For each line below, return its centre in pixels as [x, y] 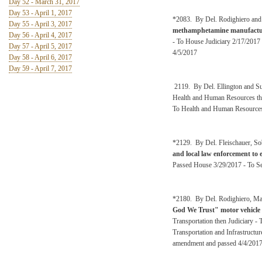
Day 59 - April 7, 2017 [40, 68]
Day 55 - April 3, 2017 [40, 24]
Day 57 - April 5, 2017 [40, 46]
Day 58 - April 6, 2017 [40, 57]
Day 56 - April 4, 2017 [40, 35]
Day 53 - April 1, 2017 [40, 13]
